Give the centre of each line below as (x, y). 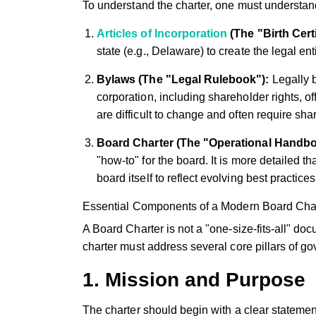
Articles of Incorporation (162, 34)
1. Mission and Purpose (194, 279)
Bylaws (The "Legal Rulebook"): (183, 79)
